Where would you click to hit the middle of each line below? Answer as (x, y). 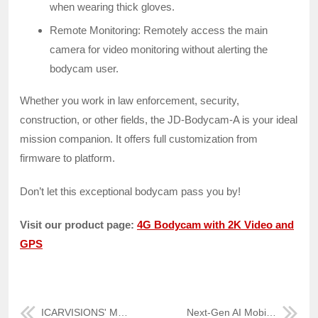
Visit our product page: (78, 224)
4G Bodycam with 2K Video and (215, 224)
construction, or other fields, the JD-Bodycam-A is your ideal (159, 119)
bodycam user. (84, 68)
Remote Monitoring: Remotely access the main (159, 30)
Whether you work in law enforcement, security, (130, 100)
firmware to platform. (67, 158)
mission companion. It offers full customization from (139, 138)
